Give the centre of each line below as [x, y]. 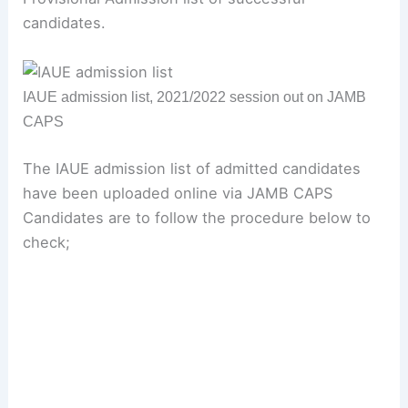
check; [47, 242]
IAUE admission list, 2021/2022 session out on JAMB [195, 97]
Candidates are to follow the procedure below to [197, 217]
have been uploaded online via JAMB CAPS [178, 193]
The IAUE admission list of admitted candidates [192, 168]
